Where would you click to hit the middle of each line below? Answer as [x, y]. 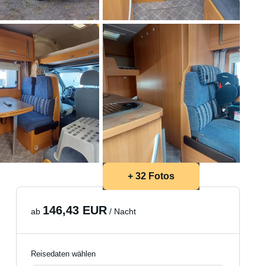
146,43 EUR [75, 210]
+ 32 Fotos [151, 176]
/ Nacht [122, 211]
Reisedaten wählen [64, 254]
